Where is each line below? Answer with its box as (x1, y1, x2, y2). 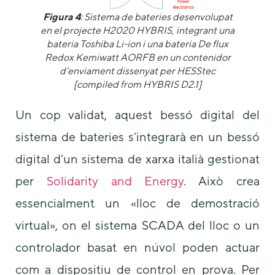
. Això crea (184, 173, 260, 188)
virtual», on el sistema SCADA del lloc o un (15, 217, 260, 232)
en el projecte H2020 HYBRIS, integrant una (41, 24, 234, 36)
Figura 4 (42, 10, 80, 23)
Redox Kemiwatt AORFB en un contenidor (44, 51, 231, 63)
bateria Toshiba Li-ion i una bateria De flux (47, 37, 228, 50)
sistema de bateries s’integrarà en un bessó (15, 129, 260, 144)
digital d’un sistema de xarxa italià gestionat (15, 151, 260, 166)
